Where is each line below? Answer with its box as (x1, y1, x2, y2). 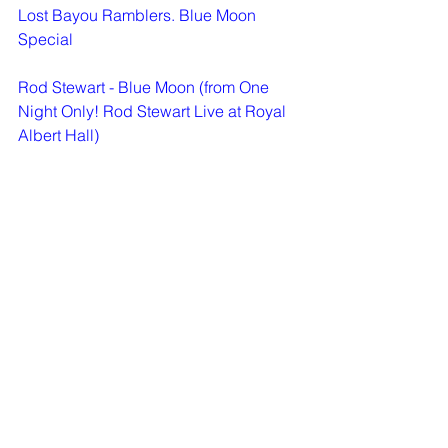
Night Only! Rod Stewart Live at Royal (18, 101, 290, 122)
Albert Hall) (18, 125, 99, 146)
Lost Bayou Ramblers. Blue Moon (18, 5, 260, 26)
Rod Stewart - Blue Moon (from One (18, 77, 273, 98)
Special (18, 29, 73, 50)
